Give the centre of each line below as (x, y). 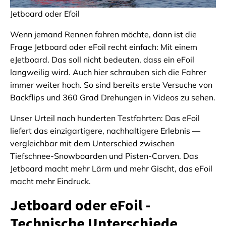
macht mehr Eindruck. (50, 181)
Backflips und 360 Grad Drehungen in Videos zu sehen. (113, 98)
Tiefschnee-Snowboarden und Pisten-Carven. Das (104, 156)
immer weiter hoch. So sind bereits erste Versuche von (111, 85)
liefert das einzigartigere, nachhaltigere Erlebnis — (105, 131)
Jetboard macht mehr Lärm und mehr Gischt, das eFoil (111, 169)
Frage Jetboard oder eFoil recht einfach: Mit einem (104, 47)
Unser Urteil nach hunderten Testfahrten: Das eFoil (105, 118)
